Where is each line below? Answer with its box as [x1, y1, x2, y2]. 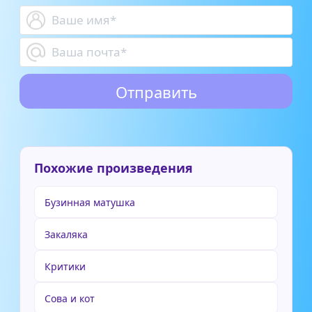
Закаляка [45, 227, 88, 241]
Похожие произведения [34, 159, 193, 176]
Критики [45, 259, 86, 273]
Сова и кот [45, 291, 95, 305]
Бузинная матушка [45, 195, 135, 209]
